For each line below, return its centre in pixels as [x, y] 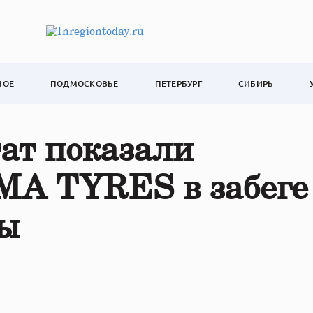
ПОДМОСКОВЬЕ [85, 83]
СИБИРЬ [256, 83]
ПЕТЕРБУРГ [178, 83]
